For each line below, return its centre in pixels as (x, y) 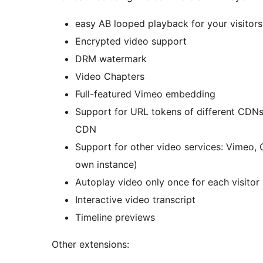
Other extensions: (90, 244)
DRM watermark (111, 58)
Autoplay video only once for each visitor (167, 182)
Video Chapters (110, 76)
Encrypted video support (131, 41)
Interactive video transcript (135, 199)
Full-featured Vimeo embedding (145, 94)
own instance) (106, 164)
